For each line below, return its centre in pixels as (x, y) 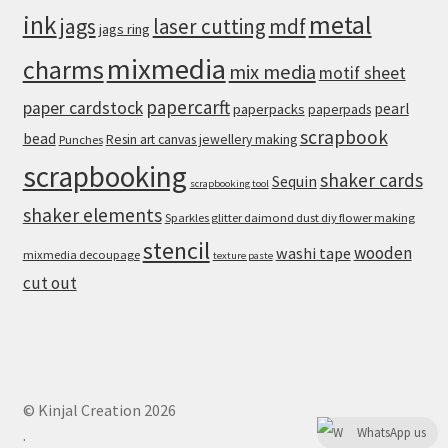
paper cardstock (82, 107)
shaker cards (371, 179)
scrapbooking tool (229, 183)
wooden (382, 252)
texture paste (242, 255)
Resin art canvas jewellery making (201, 139)
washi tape (313, 252)
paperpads (339, 109)
